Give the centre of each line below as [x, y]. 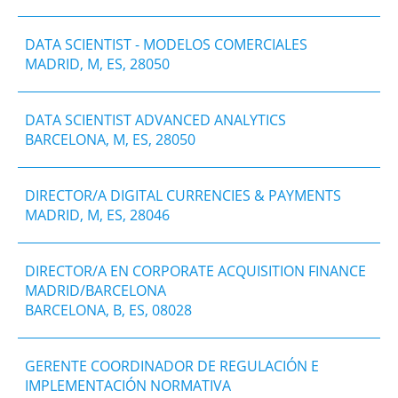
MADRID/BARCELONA [96, 290]
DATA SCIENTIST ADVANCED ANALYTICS [155, 119]
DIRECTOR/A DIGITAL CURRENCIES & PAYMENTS [183, 195]
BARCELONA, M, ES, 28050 [110, 139]
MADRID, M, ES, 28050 [97, 64]
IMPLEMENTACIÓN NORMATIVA [128, 385]
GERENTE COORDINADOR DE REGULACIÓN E [172, 366]
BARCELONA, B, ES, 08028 [108, 310]
